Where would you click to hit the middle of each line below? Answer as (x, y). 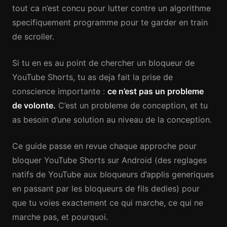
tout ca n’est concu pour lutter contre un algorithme (111, 8)
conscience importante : (60, 91)
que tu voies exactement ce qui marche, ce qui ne (108, 203)
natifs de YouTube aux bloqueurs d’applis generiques (113, 174)
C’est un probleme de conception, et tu (132, 105)
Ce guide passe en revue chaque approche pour (104, 146)
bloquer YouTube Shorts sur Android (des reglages (109, 160)
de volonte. (34, 105)
